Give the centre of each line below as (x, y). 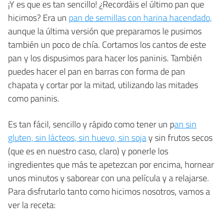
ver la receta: (32, 205)
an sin (185, 124)
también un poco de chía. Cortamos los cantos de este (107, 44)
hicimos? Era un (38, 17)
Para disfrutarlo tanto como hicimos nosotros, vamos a (109, 191)
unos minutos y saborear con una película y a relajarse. (109, 178)
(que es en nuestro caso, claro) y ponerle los (88, 151)
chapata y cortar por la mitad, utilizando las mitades (103, 85)
